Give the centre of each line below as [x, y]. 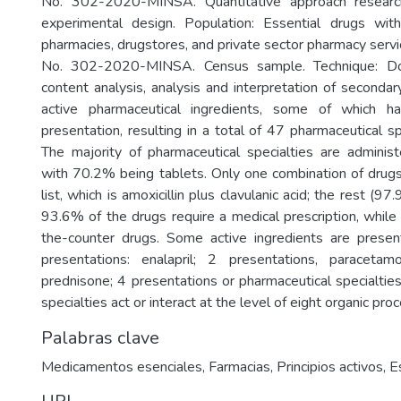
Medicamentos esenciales [122, 367]
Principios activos [330, 367]
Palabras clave [100, 338]
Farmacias [239, 367]
